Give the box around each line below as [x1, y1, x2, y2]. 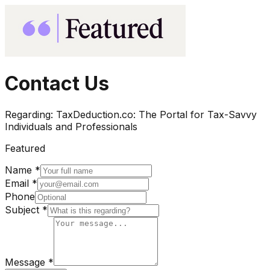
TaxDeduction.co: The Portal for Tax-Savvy [56, 108, 257, 121]
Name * [5, 163, 40, 176]
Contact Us [5, 72, 109, 96]
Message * [5, 256, 54, 268]
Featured [5, 142, 45, 154]
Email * [5, 177, 37, 189]
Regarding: [5, 108, 56, 121]
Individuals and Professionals [5, 120, 137, 133]
